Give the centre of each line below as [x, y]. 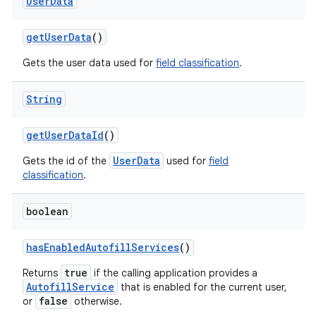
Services [155, 247]
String [44, 99]
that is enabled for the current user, [202, 287]
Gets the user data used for [89, 63]
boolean [47, 211]
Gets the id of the [66, 161]
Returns [42, 273]
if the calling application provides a [174, 273]
